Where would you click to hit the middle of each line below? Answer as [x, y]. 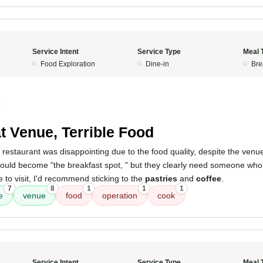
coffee [209, 178]
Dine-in [157, 64]
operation [120, 195]
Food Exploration [68, 64]
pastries [161, 178]
